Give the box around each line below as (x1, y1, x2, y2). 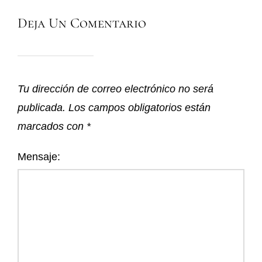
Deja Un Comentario (18, 14, 146, 32)
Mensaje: (18, 150, 60, 163)
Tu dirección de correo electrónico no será (18, 82, 213, 95)
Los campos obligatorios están (68, 101, 211, 113)
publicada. (18, 101, 65, 113)
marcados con (18, 120, 87, 132)
